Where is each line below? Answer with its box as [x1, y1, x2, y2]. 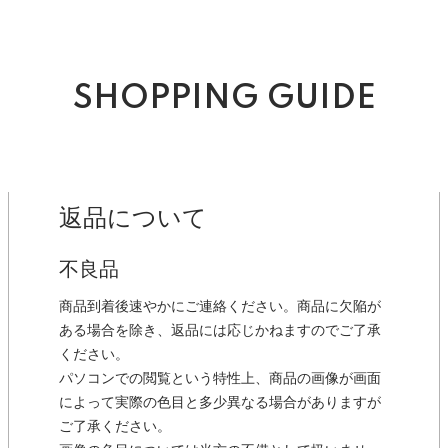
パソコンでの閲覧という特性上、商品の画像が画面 [59, 371, 381, 387]
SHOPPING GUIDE [72, 82, 376, 116]
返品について [59, 205, 207, 232]
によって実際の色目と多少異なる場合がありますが [59, 395, 381, 411]
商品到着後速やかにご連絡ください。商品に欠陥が [59, 299, 381, 315]
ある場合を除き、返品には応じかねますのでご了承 [59, 323, 381, 339]
